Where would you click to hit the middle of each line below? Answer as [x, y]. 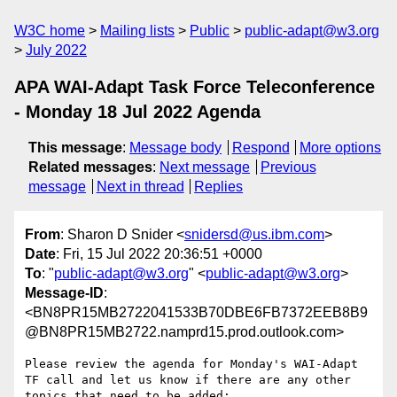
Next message [205, 167]
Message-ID [64, 293]
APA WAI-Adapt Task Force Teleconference [195, 87]
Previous [288, 167]
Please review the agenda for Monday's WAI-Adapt [191, 364]
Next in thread [140, 187]
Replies [219, 187]
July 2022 [56, 50]
